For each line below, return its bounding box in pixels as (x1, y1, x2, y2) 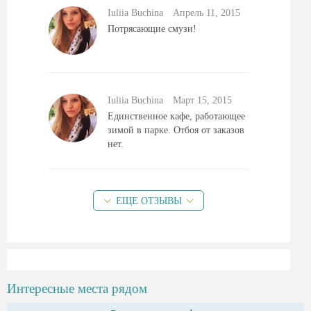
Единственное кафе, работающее (108, 111, 245, 121)
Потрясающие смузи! (108, 24, 196, 34)
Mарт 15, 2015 (173, 95, 232, 106)
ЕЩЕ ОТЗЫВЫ (115, 196, 182, 206)
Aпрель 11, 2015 (173, 8, 240, 18)
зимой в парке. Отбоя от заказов (108, 125, 244, 135)
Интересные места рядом (7, 281, 147, 296)
